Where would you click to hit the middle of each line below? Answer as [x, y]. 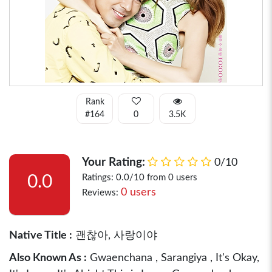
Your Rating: [114, 162]
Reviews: [101, 193]
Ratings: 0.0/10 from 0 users [140, 178]
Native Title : [41, 236]
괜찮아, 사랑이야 [115, 236]
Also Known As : [48, 258]
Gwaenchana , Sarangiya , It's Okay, [173, 258]
